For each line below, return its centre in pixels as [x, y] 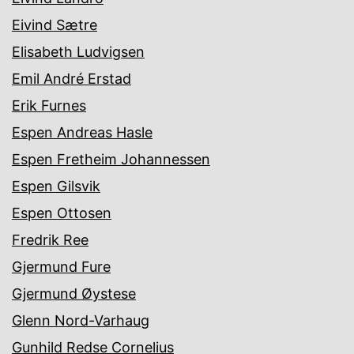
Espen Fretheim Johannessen [111, 160]
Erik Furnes [49, 106]
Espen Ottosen [62, 213]
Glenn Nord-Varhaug [81, 321]
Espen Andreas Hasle [82, 133]
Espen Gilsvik [56, 186]
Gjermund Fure [61, 267]
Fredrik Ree [50, 240]
